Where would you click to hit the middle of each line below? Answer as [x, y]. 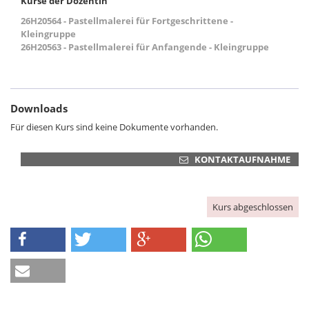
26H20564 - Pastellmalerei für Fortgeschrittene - [127, 21]
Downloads [39, 108]
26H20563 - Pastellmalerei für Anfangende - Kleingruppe [145, 47]
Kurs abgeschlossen [253, 207]
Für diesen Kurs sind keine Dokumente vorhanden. [114, 127]
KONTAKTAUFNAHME [242, 159]
